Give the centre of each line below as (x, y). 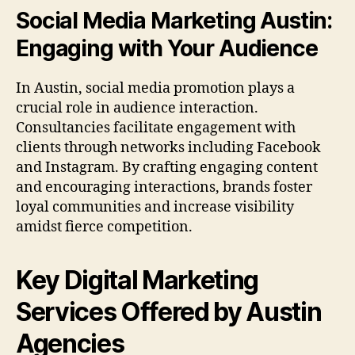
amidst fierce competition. (104, 227)
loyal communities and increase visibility (155, 208)
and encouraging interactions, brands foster (164, 188)
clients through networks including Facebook (168, 148)
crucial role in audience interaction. (137, 109)
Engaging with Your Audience (167, 49)
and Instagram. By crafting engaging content (167, 168)
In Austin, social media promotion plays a (155, 89)
